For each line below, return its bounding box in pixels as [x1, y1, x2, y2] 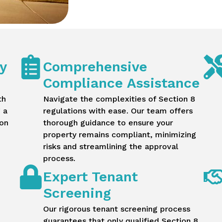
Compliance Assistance [43, 75, 200, 92]
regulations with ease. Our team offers [43, 106, 193, 116]
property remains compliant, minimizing [43, 130, 197, 140]
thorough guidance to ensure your [43, 118, 173, 128]
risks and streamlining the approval [43, 142, 179, 152]
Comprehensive [43, 58, 148, 75]
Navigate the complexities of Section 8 [43, 94, 196, 104]
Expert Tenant [43, 168, 138, 185]
